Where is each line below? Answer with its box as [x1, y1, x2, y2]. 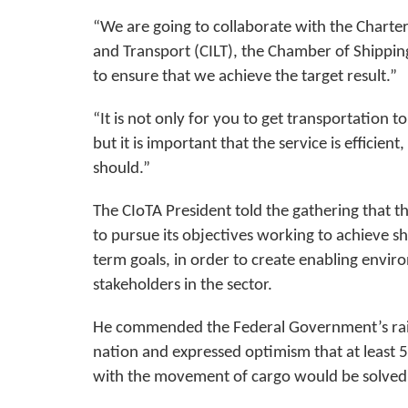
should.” [93, 160, 150, 178]
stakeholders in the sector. [93, 277, 272, 295]
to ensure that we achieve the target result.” [93, 68, 397, 87]
